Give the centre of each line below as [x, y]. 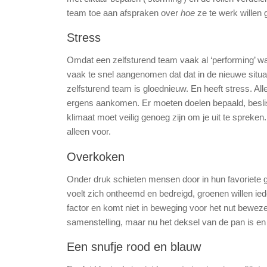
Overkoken [96, 156]
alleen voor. [89, 132]
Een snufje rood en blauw [134, 247]
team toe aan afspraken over [124, 13]
